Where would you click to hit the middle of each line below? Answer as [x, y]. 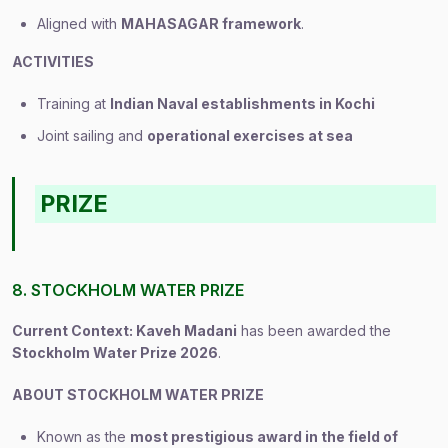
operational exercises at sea [250, 135]
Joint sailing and [92, 135]
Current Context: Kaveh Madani [124, 330]
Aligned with [79, 23]
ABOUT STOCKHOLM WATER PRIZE [138, 394]
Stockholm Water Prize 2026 [115, 352]
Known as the [83, 436]
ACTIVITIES [53, 61]
